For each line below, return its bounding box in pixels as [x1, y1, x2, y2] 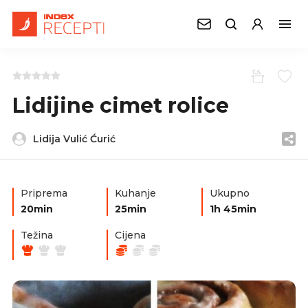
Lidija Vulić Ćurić [33, 133, 115, 145]
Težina [21, 229, 53, 241]
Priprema [21, 187, 67, 199]
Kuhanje [115, 187, 157, 199]
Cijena [115, 229, 146, 241]
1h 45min [209, 203, 256, 215]
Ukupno [209, 187, 250, 199]
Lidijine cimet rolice [12, 93, 229, 118]
